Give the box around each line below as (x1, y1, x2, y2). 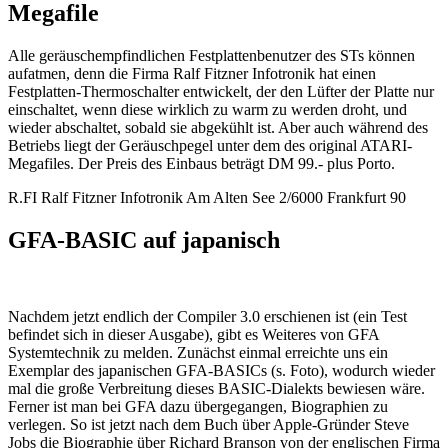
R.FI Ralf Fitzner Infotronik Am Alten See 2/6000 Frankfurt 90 (8, 189, 406, 206)
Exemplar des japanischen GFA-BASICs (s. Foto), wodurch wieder (8, 361, 435, 379)
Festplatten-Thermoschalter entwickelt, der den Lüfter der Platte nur (8, 83, 434, 100)
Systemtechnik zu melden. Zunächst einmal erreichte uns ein (8, 343, 388, 361)
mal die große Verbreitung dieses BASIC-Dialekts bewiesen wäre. (8, 379, 425, 397)
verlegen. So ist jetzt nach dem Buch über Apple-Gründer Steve (8, 415, 409, 433)
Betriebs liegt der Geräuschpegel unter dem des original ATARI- (8, 137, 412, 154)
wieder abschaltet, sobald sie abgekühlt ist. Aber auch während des (8, 119, 428, 136)
